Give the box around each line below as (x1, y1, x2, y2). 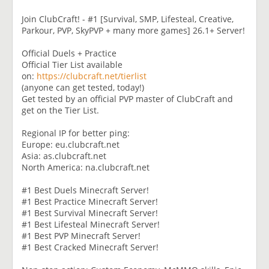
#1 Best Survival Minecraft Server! (22, 207, 158, 219)
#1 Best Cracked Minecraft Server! (22, 241, 159, 253)
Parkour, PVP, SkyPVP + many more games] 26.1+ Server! (22, 24, 245, 36)
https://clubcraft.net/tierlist (37, 70, 147, 82)
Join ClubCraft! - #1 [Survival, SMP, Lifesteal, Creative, (22, 13, 234, 25)
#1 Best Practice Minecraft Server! (22, 195, 158, 207)
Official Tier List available (22, 58, 122, 70)
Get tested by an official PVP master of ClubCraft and (22, 92, 233, 104)
